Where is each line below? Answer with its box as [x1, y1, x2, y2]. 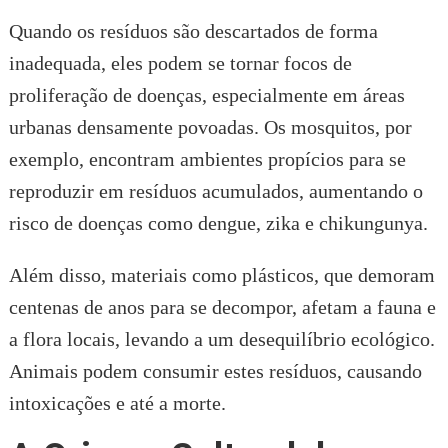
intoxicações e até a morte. [8, 391, 226, 414]
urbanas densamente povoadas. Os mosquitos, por [8, 115, 412, 138]
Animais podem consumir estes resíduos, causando [8, 359, 422, 382]
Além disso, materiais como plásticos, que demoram [8, 263, 435, 286]
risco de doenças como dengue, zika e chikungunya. [8, 211, 428, 234]
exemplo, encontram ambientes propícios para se [8, 147, 406, 170]
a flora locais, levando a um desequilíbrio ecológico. [8, 327, 435, 350]
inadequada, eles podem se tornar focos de [8, 51, 352, 74]
